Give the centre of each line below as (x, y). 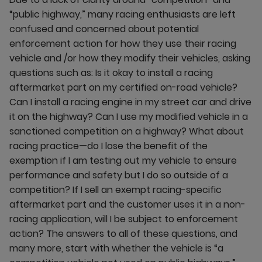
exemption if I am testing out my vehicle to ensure (123, 161)
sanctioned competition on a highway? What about (127, 131)
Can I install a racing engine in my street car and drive (130, 102)
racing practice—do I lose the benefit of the (108, 146)
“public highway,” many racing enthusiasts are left (123, 14)
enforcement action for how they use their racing (123, 44)
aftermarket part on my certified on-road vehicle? (123, 87)
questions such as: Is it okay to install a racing (111, 73)
